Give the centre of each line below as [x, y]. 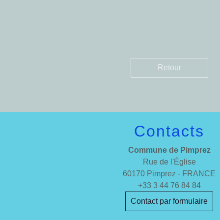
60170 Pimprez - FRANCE [169, 174]
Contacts [169, 131]
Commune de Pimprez [169, 150]
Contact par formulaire [169, 201]
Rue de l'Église [169, 162]
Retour [169, 68]
